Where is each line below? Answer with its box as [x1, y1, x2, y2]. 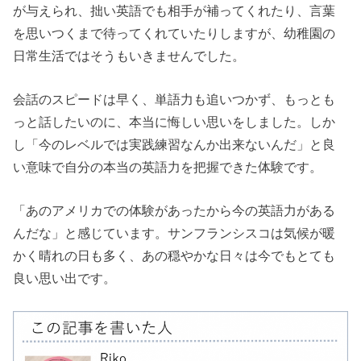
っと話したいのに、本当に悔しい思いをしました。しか [13, 114, 336, 129]
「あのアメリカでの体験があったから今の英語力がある [13, 203, 336, 218]
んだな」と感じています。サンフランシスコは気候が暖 [13, 226, 336, 241]
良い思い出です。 [13, 271, 117, 286]
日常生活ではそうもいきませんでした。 [13, 48, 246, 63]
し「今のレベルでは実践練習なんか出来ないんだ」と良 [13, 136, 336, 151]
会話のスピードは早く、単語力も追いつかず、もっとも [13, 91, 336, 106]
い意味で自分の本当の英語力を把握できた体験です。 [13, 159, 323, 174]
